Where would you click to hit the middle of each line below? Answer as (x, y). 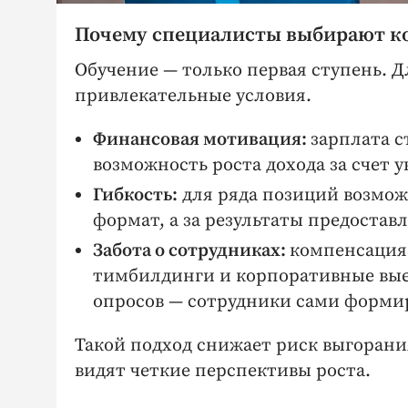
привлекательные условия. (193, 97)
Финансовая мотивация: (202, 140)
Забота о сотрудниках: (191, 251)
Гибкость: (135, 196)
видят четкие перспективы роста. (223, 372)
